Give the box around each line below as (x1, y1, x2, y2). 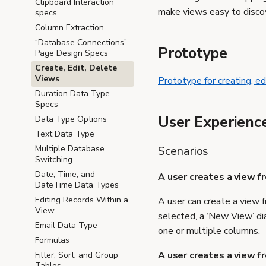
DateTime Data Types (35, 179, 119, 191)
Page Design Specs (35, 47, 108, 59)
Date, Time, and (35, 169, 95, 180)
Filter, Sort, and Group (35, 249, 118, 261)
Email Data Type (35, 220, 97, 231)
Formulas (35, 235, 69, 246)
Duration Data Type (35, 88, 110, 99)
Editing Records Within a (35, 194, 128, 205)
